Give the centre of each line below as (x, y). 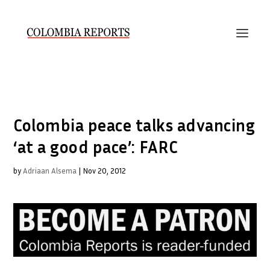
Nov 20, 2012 (105, 171)
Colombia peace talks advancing (134, 125)
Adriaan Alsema (50, 171)
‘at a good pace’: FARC (96, 147)
